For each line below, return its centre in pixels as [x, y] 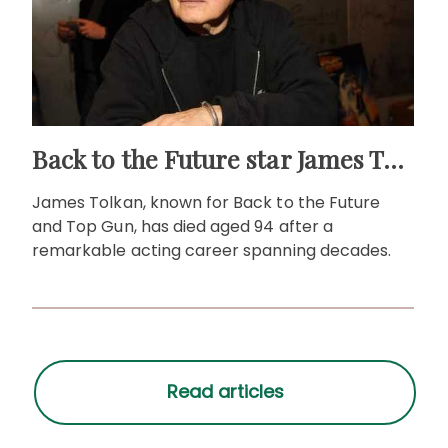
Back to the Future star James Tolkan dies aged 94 [394, 159]
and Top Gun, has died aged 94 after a [182, 227]
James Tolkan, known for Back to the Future [206, 203]
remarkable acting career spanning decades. [212, 251]
